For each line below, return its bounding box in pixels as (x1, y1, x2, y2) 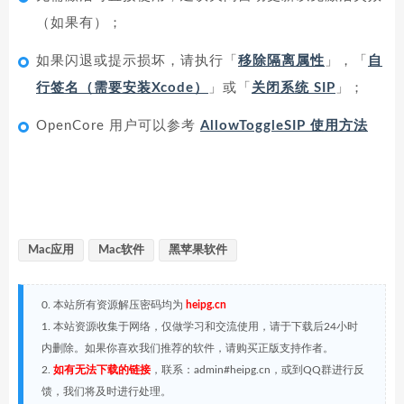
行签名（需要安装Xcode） (36, 81, 208, 96)
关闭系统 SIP (252, 81, 335, 96)
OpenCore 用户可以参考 (36, 119, 200, 133)
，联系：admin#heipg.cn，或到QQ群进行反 (151, 364, 364, 376)
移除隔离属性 (238, 54, 325, 69)
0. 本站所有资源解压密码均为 (41, 299, 186, 311)
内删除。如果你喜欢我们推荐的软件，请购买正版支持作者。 (41, 343, 334, 354)
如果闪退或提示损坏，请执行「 (36, 54, 238, 69)
